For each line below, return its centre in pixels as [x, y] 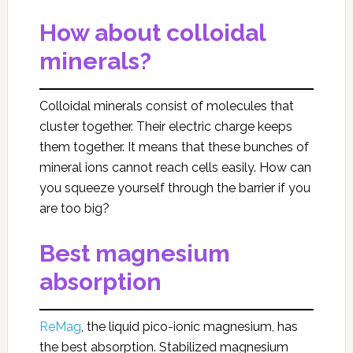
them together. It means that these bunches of [174, 147]
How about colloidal [152, 33]
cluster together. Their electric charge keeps [165, 127]
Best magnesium [134, 254]
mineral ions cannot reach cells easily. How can [175, 168]
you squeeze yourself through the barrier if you [175, 188]
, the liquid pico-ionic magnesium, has [189, 327]
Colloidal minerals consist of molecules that [166, 106]
